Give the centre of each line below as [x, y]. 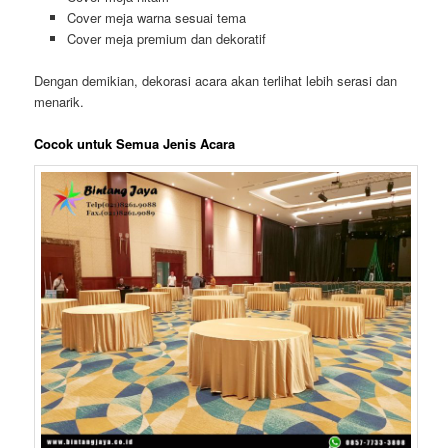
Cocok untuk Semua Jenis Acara [135, 144]
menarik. [59, 102]
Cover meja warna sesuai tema [156, 18]
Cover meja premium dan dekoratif [166, 39]
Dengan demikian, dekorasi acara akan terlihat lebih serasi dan [216, 81]
